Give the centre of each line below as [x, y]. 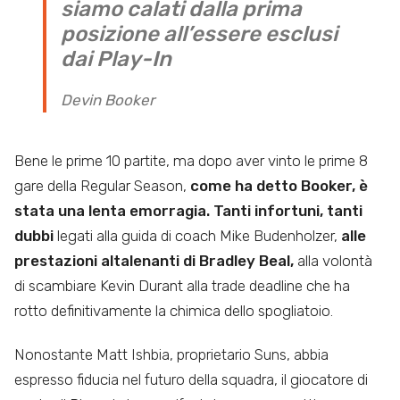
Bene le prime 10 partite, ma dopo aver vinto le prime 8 [191, 161]
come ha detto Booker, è [279, 186]
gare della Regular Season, [102, 186]
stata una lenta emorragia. [112, 211]
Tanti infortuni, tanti [288, 211]
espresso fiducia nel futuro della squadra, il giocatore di [191, 380]
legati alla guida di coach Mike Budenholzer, [197, 236]
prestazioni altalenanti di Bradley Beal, [154, 261]
